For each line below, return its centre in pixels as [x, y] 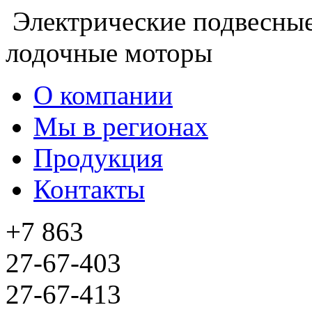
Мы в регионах [121, 126]
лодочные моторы [109, 53]
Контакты [89, 189]
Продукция [98, 158]
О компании [103, 95]
